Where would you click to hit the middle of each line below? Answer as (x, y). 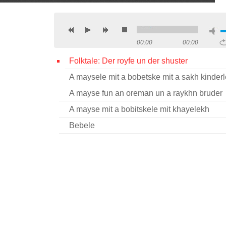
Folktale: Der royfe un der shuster (128, 61)
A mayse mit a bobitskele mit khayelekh (139, 109)
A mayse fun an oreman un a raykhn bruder (146, 93)
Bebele (82, 125)
